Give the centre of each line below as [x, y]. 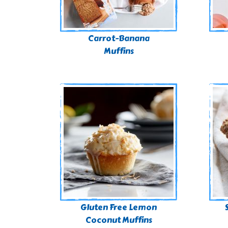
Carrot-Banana [119, 38]
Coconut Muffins [119, 220]
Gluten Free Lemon [119, 207]
